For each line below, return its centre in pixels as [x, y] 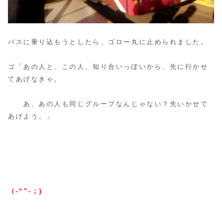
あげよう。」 [31, 117]
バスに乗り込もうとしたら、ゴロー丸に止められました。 [108, 42]
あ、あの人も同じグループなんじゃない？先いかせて [108, 104]
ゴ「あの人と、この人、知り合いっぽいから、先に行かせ [108, 67]
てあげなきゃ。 [35, 80]
